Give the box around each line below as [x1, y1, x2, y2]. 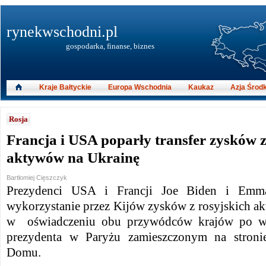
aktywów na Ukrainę [7, 149, 140, 166]
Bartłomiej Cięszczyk [7, 174, 67, 181]
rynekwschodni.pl [7, 23, 118, 40]
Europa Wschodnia [108, 83, 172, 91]
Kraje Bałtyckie [39, 83, 91, 91]
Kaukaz [188, 83, 214, 91]
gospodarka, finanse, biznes [66, 42, 154, 50]
